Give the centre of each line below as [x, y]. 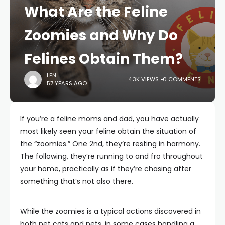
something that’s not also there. [77, 181]
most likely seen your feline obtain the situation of [108, 131]
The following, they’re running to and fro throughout [111, 156]
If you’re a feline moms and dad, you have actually [109, 118]
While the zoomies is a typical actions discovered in [110, 211]
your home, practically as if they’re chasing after [106, 168]
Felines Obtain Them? [103, 59]
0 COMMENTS [182, 80]
